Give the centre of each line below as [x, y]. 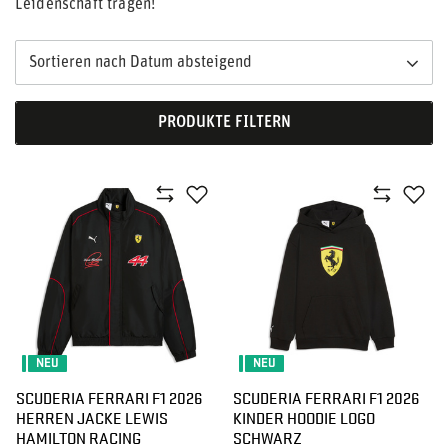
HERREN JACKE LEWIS [92, 417]
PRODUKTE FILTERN [224, 123]
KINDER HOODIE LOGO [304, 417]
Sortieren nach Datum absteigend [140, 62]
